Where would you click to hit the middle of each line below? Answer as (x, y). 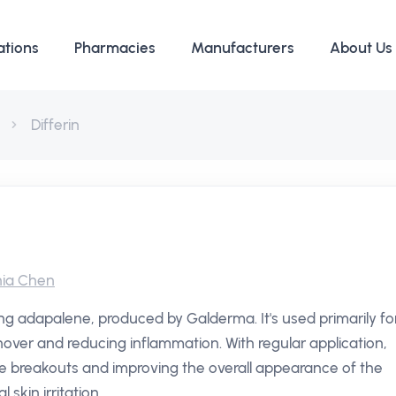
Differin (55, 125)
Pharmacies (115, 48)
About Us (361, 48)
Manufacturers (243, 48)
